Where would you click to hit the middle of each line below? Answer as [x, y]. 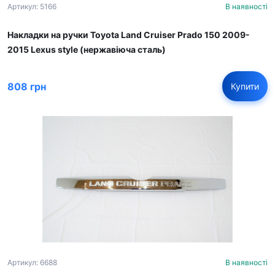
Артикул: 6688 [32, 262]
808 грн [27, 86]
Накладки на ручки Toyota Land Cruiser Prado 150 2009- [129, 35]
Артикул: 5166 [32, 6]
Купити [245, 86]
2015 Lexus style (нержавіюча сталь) [87, 49]
